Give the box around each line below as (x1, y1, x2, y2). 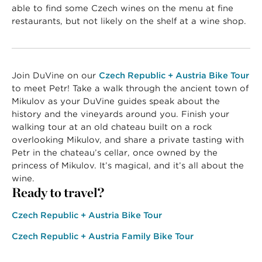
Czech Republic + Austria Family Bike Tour (12, 231, 194, 241)
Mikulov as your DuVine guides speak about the (12, 96, 220, 106)
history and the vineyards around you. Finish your (12, 109, 229, 119)
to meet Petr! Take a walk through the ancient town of (12, 83, 249, 93)
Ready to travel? (12, 184, 104, 200)
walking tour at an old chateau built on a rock (12, 122, 212, 132)
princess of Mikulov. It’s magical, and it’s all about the (12, 160, 244, 170)
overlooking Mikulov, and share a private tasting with (12, 135, 244, 144)
